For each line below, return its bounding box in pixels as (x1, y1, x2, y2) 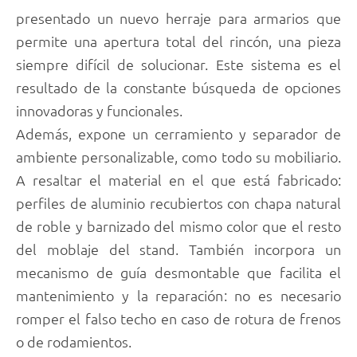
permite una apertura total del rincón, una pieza (16, 31, 341, 50)
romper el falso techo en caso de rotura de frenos (16, 308, 341, 328)
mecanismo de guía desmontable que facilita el (16, 262, 341, 281)
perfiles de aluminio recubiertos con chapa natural (16, 193, 341, 212)
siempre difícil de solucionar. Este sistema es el (16, 54, 341, 73)
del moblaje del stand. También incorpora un (16, 239, 341, 258)
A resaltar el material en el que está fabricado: (16, 170, 341, 189)
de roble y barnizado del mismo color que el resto (16, 216, 341, 235)
